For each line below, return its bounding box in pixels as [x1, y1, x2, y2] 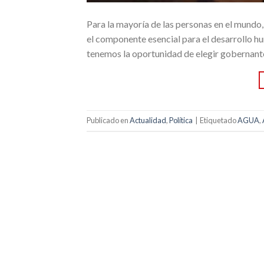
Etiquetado [200, 115, 237, 125]
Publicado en [87, 115, 130, 125]
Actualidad [130, 115, 166, 125]
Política [169, 115, 193, 125]
